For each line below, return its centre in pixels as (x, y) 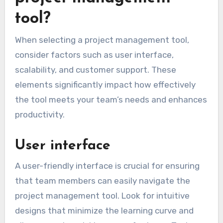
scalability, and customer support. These (95, 70)
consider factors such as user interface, (94, 55)
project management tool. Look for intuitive (102, 195)
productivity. (40, 115)
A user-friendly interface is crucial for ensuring (107, 166)
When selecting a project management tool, (102, 40)
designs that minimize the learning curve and (104, 210)
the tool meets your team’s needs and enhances (111, 100)
